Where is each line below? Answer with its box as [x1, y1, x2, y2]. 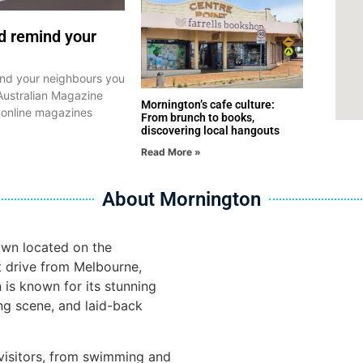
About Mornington [102, 188, 261, 211]
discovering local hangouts [141, 124, 280, 138]
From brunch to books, [141, 111, 254, 125]
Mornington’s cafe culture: [141, 98, 275, 112]
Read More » [141, 146, 201, 159]
